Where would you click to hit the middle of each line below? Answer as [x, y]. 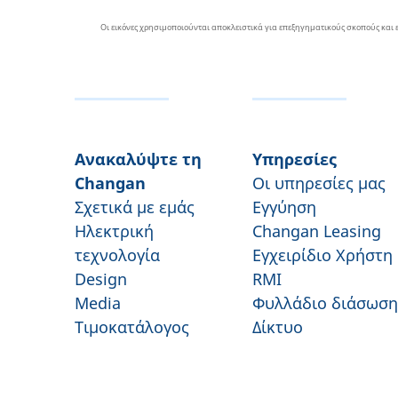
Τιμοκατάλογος [132, 327]
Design [101, 279]
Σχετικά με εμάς [135, 207]
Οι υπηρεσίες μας [319, 183]
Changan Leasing [317, 231]
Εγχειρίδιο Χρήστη [322, 255]
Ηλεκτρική [114, 231]
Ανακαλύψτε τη [138, 159]
